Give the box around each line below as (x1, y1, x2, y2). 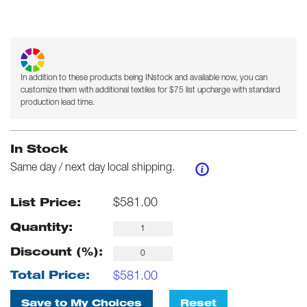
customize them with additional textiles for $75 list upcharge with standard (21, 86, 280, 95)
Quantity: (10, 223, 73, 234)
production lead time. (21, 99, 95, 107)
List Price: (10, 198, 81, 210)
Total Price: (10, 271, 90, 282)
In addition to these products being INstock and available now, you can (21, 74, 267, 82)
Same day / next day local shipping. (10, 163, 175, 174)
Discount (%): (10, 247, 103, 259)
